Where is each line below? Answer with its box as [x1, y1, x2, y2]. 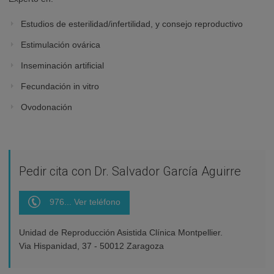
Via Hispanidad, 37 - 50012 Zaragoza [19, 241, 164, 251]
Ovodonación [21, 102, 72, 113]
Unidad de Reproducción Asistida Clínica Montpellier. [19, 228, 223, 238]
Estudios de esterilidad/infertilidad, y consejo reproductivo [21, 19, 243, 29]
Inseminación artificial [21, 61, 104, 71]
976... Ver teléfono [50, 197, 120, 207]
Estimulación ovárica [21, 40, 100, 50]
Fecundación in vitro [21, 81, 99, 92]
